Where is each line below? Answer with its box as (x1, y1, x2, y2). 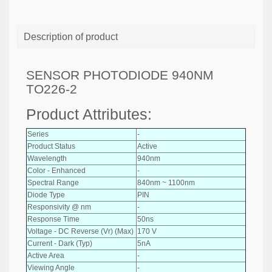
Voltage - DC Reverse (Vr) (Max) (27, 226, 134, 236)
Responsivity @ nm (27, 202, 91, 211)
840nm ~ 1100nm (137, 178, 195, 187)
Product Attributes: (26, 106, 152, 123)
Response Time (27, 214, 80, 223)
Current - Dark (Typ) (27, 239, 92, 248)
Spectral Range (27, 178, 79, 187)
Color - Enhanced (27, 166, 86, 175)
